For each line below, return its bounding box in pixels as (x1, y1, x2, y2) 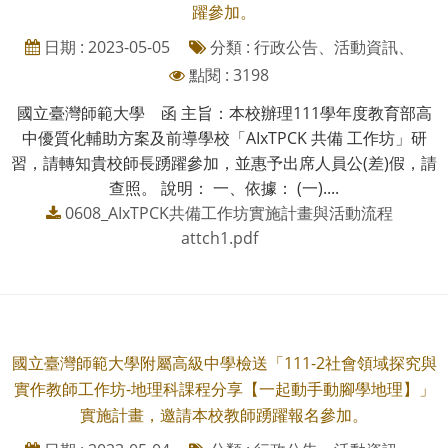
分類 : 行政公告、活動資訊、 (205, 35, 414, 58)
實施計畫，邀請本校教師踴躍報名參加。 (80, 403, 368, 426)
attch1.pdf (180, 226, 258, 249)
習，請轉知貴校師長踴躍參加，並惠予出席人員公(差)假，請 (11, 151, 437, 174)
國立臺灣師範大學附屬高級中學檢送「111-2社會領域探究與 (11, 351, 437, 374)
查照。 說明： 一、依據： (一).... (109, 176, 339, 199)
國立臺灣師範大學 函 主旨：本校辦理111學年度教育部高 (16, 101, 432, 124)
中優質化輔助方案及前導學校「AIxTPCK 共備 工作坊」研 (21, 126, 427, 149)
